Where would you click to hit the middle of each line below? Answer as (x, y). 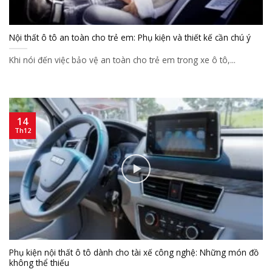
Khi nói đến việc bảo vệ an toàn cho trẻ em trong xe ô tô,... (122, 60)
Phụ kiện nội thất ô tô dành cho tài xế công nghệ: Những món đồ (134, 253)
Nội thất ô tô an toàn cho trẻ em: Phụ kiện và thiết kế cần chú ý (130, 38)
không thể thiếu (39, 263)
